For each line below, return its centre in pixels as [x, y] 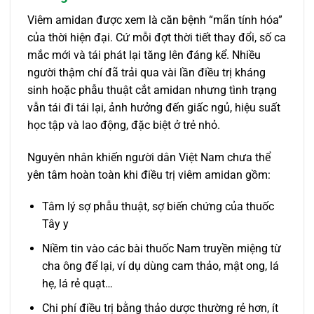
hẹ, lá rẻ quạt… [77, 283]
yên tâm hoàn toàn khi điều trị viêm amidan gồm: [149, 175]
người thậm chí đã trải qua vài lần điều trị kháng [146, 72]
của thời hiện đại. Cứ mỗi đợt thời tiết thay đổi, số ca [157, 37]
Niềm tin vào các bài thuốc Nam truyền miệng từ [161, 248]
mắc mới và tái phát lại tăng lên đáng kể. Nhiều [144, 55]
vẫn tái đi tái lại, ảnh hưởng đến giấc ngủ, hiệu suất [154, 107]
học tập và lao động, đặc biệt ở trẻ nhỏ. [124, 125]
